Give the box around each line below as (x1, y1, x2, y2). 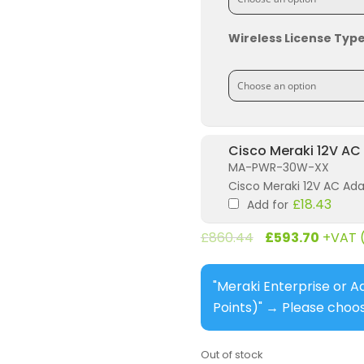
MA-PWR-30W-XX (227, 159, 329, 176)
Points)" (212, 298, 262, 318)
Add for (243, 197, 292, 214)
